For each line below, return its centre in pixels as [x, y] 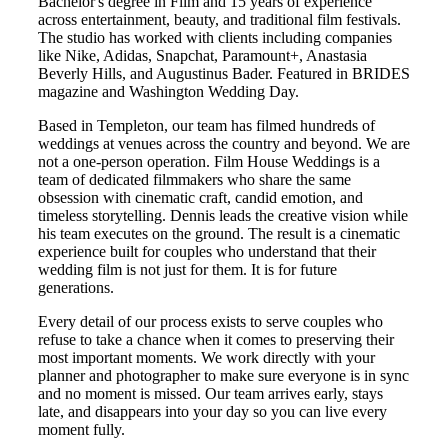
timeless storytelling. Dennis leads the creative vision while [223, 215]
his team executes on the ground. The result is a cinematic [219, 233]
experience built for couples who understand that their [207, 251]
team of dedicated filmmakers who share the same [194, 179]
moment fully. [81, 429]
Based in [67, 125]
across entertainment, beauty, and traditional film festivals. [219, 19]
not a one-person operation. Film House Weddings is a [209, 161]
